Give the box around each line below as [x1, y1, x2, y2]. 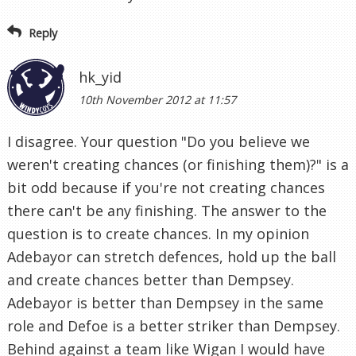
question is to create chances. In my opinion [7, 224, 309, 244]
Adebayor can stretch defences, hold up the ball [7, 247, 336, 267]
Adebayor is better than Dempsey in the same [7, 293, 323, 313]
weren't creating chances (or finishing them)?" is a [7, 155, 349, 175]
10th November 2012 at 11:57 [79, 92, 236, 108]
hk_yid [79, 68, 122, 87]
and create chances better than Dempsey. [7, 270, 294, 290]
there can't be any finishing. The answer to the [7, 201, 327, 221]
